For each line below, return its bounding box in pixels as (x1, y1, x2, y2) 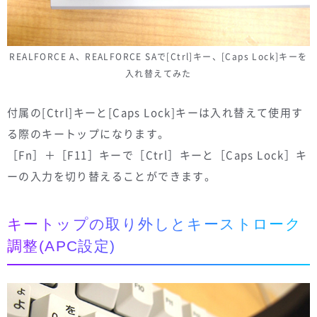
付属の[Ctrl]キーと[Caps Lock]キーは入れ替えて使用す (7, 105, 304, 121)
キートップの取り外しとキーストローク (7, 216, 302, 233)
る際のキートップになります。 (7, 126, 170, 142)
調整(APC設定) (7, 238, 116, 255)
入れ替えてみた (125, 67, 192, 81)
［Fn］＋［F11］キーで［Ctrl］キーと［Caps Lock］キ (7, 147, 308, 163)
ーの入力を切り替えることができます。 (7, 168, 217, 185)
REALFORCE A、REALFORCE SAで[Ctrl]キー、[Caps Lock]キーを (9, 50, 308, 64)
